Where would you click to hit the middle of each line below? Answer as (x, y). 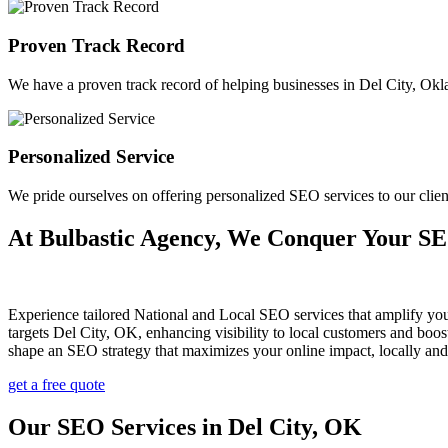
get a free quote (56, 384)
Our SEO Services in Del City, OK (185, 426)
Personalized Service (91, 157)
